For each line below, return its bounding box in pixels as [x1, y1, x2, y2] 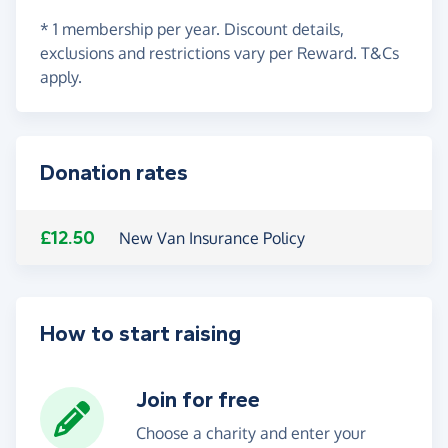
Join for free [136, 386, 260, 413]
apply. [40, 66, 82, 87]
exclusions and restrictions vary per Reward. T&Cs [40, 42, 399, 63]
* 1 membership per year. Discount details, [40, 18, 344, 39]
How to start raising [40, 320, 241, 347]
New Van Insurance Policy [119, 227, 305, 248]
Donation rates [40, 159, 188, 186]
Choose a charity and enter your [136, 422, 366, 443]
